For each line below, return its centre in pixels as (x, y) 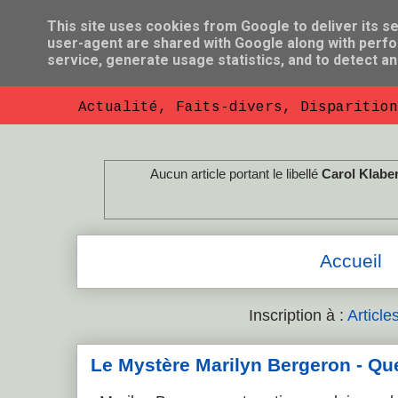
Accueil (351, 262)
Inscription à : (298, 314)
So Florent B (153, 68)
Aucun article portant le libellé (236, 173)
